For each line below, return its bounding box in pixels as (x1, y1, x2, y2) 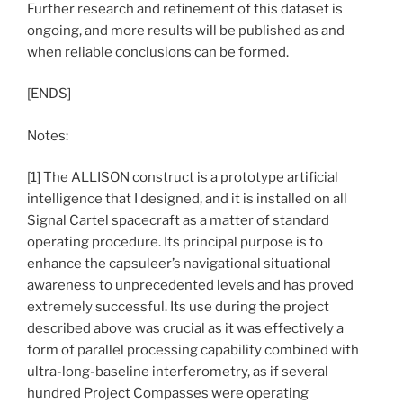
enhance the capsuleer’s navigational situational (27, 255, 331, 273)
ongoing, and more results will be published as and (27, 22, 345, 39)
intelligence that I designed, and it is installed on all (27, 191, 347, 208)
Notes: (27, 127, 68, 144)
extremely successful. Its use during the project (27, 299, 329, 316)
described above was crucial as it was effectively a (27, 320, 344, 337)
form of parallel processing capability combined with (27, 342, 359, 359)
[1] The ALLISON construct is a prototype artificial (27, 169, 338, 186)
